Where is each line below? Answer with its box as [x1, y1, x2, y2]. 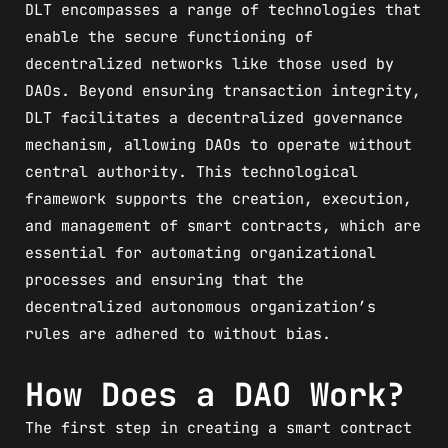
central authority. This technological [25, 161, 358, 182]
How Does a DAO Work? [25, 372, 405, 416]
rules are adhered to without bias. [25, 323, 331, 344]
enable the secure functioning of [25, 26, 313, 47]
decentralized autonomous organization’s [25, 296, 376, 317]
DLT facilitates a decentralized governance [25, 107, 403, 128]
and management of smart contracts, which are [25, 215, 421, 236]
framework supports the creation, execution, [25, 188, 412, 209]
